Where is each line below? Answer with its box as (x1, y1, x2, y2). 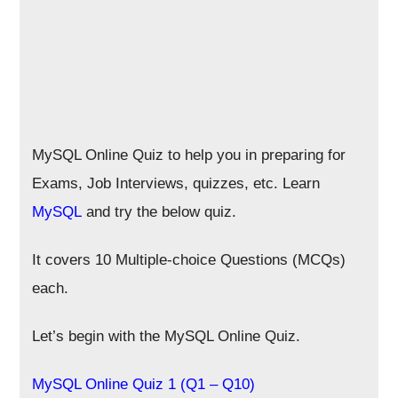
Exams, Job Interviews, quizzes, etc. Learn (32, 175, 321, 192)
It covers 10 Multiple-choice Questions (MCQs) (32, 251, 346, 268)
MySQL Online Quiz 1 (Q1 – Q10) (32, 376, 256, 393)
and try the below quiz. (82, 203, 237, 220)
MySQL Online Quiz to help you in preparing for (32, 147, 346, 163)
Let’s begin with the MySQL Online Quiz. (32, 328, 301, 345)
